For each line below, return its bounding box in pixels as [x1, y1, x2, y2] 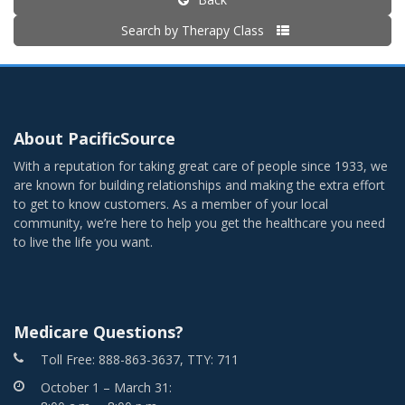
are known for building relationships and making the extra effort [14, 176, 385, 194]
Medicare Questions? [14, 321, 184, 344]
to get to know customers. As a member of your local [14, 195, 328, 213]
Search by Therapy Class [121, 22, 268, 40]
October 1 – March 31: [41, 379, 172, 397]
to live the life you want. [14, 233, 153, 251]
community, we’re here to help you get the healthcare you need [14, 214, 385, 232]
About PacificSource [14, 127, 175, 150]
